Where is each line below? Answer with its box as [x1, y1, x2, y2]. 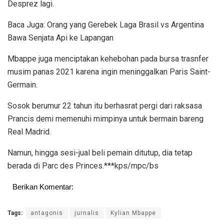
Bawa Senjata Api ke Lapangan [7, 33, 113, 43]
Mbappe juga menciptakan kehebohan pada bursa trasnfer [7, 54, 208, 64]
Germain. [7, 80, 37, 90]
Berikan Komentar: [12, 182, 73, 191]
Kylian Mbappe [110, 209, 156, 217]
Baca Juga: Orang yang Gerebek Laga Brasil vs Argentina [7, 20, 204, 30]
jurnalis [74, 209, 99, 217]
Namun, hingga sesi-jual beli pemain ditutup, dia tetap [7, 148, 192, 158]
